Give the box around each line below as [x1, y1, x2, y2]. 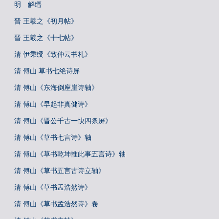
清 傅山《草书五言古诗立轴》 [14, 167, 105, 175]
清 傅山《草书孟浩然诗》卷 [14, 200, 98, 208]
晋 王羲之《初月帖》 [14, 17, 78, 25]
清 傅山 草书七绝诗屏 [14, 67, 80, 75]
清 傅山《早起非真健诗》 [14, 100, 91, 108]
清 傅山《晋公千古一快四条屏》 [14, 117, 112, 125]
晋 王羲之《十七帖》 [14, 34, 78, 42]
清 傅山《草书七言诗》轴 [14, 133, 91, 141]
